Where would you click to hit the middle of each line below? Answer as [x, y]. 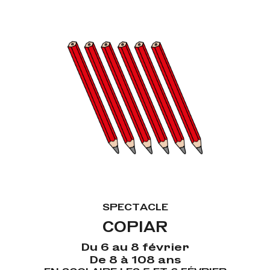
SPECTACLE [135, 207]
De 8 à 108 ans [135, 259]
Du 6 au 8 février [135, 246]
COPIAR [135, 226]
